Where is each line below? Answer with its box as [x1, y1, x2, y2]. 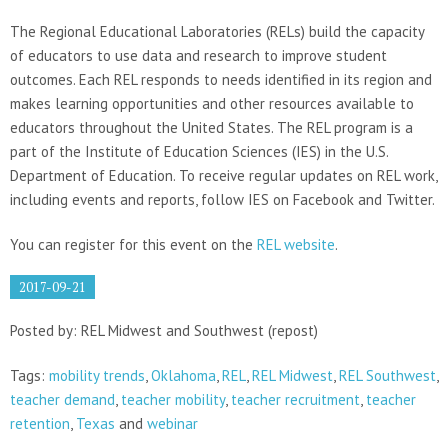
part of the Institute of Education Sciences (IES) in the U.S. [10, 141, 388, 161]
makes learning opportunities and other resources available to [10, 93, 414, 113]
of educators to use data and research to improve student [10, 45, 387, 65]
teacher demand [10, 389, 115, 409]
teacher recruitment [231, 389, 360, 409]
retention [10, 413, 70, 433]
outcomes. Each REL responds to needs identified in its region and [10, 69, 432, 89]
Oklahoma [151, 365, 216, 385]
